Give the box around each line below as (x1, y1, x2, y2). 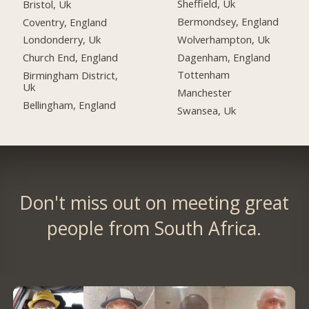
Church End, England (23, 50, 119, 65)
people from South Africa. (47, 216, 262, 241)
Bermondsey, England (177, 14, 279, 28)
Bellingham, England (23, 98, 117, 112)
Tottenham (177, 68, 230, 82)
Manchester (177, 86, 232, 100)
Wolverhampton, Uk (177, 32, 270, 46)
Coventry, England (23, 14, 108, 29)
